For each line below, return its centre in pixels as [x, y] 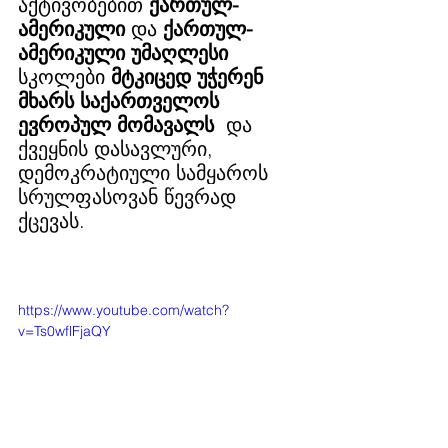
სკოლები [64, 76]
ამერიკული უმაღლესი [123, 52]
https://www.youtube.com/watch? [123, 310]
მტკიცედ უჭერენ [190, 76]
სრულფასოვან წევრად [130, 196]
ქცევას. [51, 220]
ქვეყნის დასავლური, [118, 148]
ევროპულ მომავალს [116, 124]
